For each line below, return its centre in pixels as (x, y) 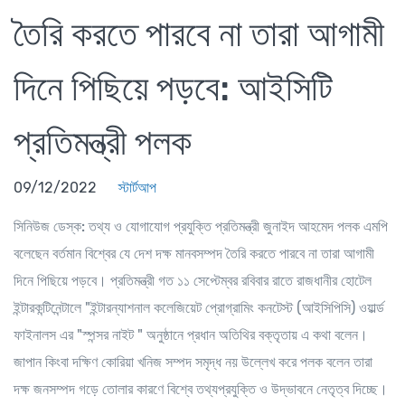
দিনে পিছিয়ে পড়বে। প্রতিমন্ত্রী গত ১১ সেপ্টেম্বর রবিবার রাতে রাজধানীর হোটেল (193, 280)
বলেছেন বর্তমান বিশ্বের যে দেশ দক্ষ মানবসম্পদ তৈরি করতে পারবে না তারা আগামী (194, 253)
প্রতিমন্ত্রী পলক (103, 142)
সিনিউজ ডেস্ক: (49, 226)
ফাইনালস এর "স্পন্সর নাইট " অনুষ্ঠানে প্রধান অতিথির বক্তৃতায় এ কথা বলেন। (194, 334)
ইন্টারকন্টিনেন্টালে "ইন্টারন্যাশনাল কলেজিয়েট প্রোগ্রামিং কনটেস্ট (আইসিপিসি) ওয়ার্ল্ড (199, 307)
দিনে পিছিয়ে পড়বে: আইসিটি (173, 88)
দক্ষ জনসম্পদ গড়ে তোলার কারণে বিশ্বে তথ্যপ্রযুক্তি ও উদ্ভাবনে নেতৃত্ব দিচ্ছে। (201, 389)
